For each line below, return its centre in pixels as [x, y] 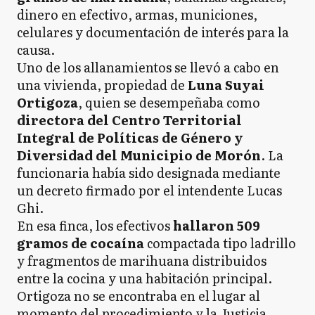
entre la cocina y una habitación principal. [144, 278]
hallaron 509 [215, 225]
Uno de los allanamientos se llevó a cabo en [148, 67]
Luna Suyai [226, 85]
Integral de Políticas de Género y [130, 137]
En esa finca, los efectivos [94, 225]
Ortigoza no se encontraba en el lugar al [139, 296]
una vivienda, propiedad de [102, 85]
